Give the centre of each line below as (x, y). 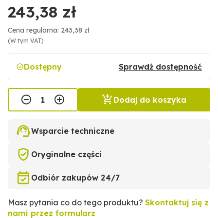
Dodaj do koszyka (150, 100)
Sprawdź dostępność (160, 67)
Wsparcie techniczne (73, 131)
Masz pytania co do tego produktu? (76, 203)
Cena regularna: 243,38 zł (49, 30)
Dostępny (43, 67)
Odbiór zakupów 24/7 (75, 178)
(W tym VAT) (26, 41)
